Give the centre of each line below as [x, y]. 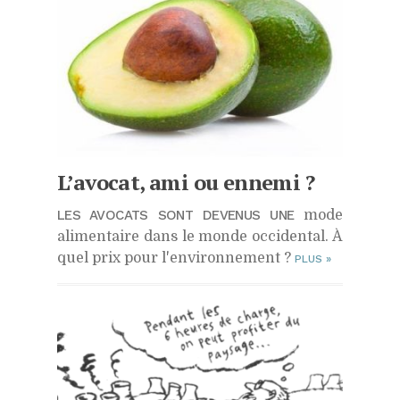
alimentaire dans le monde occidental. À [200, 237]
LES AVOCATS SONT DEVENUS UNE [176, 216]
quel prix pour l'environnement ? [176, 258]
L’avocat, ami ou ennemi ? [186, 183]
